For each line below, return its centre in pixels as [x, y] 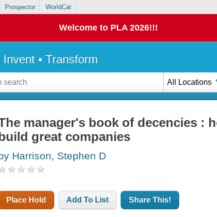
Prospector [20, 7]
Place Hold [26, 200]
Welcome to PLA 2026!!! [108, 28]
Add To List [88, 200]
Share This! [150, 200]
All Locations [190, 82]
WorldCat [58, 7]
